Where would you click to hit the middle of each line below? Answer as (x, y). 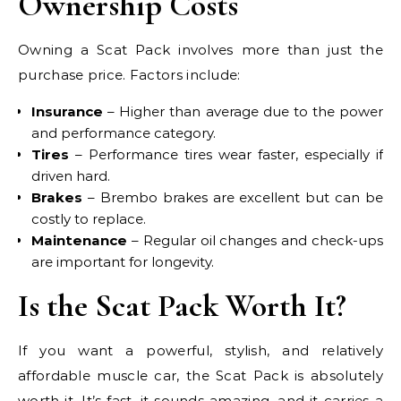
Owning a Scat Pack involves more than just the (200, 50)
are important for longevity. (123, 262)
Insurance (67, 111)
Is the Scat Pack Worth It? (182, 306)
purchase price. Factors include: (129, 75)
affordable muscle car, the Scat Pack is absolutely (200, 375)
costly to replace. (89, 219)
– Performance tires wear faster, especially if (226, 154)
